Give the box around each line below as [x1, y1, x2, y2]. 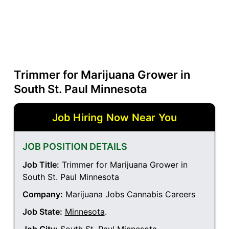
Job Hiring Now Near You [52, 111, 177, 124]
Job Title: [22, 159, 59, 170]
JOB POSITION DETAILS [22, 141, 127, 152]
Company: [22, 189, 63, 200]
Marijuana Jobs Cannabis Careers [62, 189, 195, 200]
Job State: [22, 207, 62, 217]
